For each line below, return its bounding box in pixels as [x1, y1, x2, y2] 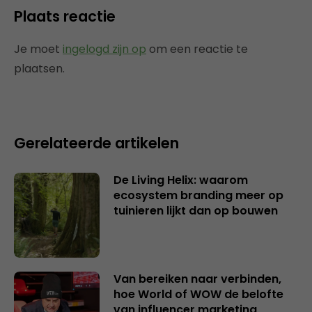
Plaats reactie [14, 6, 116, 26]
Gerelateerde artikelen [14, 132, 179, 153]
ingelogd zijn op [63, 40, 146, 57]
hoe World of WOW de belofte [113, 286, 283, 303]
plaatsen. [14, 60, 65, 77]
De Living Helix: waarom [113, 171, 248, 188]
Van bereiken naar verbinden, [113, 271, 281, 288]
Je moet [14, 40, 63, 57]
